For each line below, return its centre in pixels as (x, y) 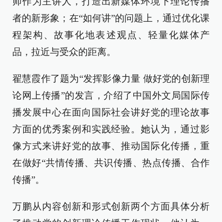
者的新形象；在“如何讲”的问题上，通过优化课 (111, 18)
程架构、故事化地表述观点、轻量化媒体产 (111, 35)
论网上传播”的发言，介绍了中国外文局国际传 (111, 95)
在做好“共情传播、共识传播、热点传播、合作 (111, 163)
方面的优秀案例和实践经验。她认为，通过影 (111, 129)
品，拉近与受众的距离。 (64, 52)
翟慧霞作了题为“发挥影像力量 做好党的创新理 (111, 79)
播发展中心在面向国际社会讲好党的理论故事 (111, 112)
